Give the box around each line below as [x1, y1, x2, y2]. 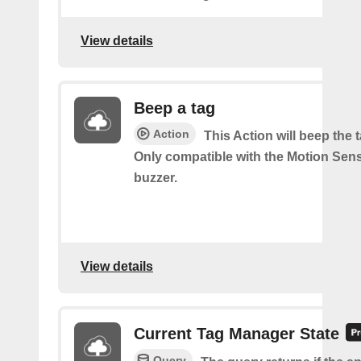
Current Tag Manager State [134, 325, 339, 342]
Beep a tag [134, 99, 215, 117]
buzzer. [134, 171, 177, 185]
